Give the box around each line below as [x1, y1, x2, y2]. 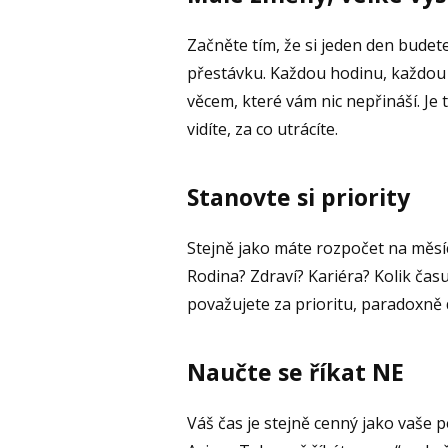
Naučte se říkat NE [187, 356, 404, 389]
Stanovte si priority [187, 180, 410, 213]
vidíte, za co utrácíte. [187, 117, 338, 140]
